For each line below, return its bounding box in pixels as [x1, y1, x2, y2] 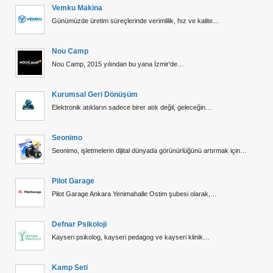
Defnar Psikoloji [52, 219, 107, 229]
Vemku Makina [52, 3, 102, 12]
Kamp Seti [52, 263, 88, 272]
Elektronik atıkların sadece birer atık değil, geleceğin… [52, 103, 212, 111]
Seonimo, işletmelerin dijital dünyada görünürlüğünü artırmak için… [52, 146, 247, 154]
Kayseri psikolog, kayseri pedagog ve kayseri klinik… [52, 233, 210, 241]
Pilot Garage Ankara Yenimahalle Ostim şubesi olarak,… [52, 190, 217, 197]
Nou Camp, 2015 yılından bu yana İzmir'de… [52, 60, 184, 68]
